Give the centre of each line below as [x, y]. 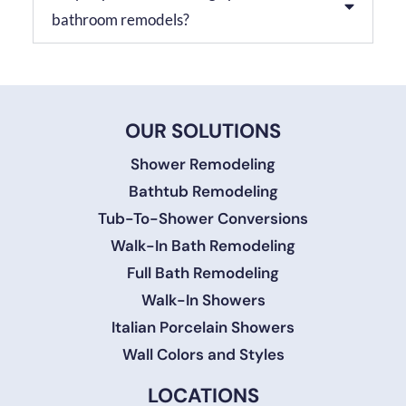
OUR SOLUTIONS [203, 130]
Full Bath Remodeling [203, 272]
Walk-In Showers [203, 300]
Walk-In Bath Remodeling [203, 245]
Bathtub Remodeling [203, 191]
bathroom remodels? [120, 20]
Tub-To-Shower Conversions [203, 218]
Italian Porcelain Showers [203, 327]
